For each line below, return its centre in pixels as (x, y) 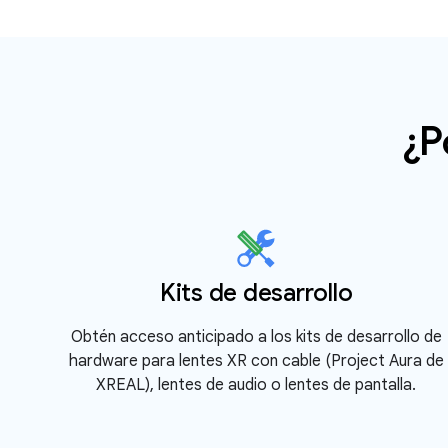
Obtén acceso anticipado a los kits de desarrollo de (256, 337)
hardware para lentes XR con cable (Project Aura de (256, 361)
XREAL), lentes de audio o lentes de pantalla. (256, 385)
